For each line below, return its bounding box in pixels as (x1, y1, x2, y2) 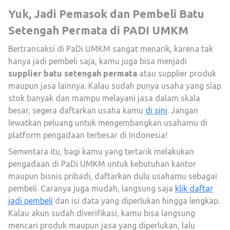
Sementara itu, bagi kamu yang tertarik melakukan (8, 147, 194, 156)
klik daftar (175, 184, 213, 193)
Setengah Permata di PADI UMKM (8, 24, 188, 36)
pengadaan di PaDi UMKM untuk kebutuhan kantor (8, 159, 196, 168)
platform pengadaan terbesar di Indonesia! (8, 130, 167, 140)
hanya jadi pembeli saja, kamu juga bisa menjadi (8, 56, 187, 66)
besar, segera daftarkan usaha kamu (8, 106, 145, 115)
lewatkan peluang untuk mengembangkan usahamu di (8, 118, 207, 127)
